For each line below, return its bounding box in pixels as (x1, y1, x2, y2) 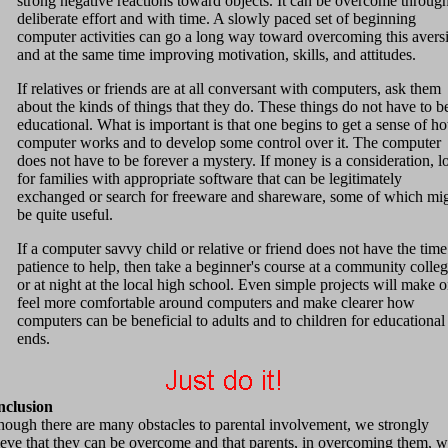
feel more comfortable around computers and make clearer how (17, 294, 415, 312)
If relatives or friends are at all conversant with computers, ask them (17, 80, 441, 98)
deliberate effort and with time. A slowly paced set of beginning (17, 10, 416, 28)
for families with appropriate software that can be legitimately (17, 170, 402, 188)
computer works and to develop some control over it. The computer (17, 134, 441, 152)
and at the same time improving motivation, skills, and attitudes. (17, 46, 416, 64)
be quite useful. (17, 206, 113, 224)
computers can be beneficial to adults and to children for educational (17, 312, 445, 330)
